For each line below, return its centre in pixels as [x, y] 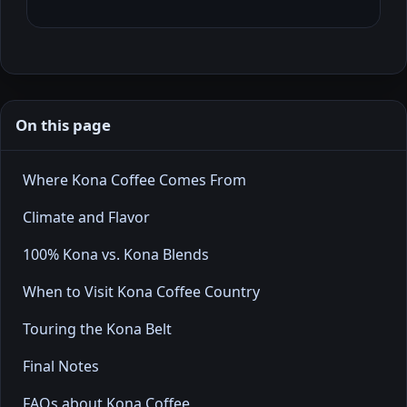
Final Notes [61, 367]
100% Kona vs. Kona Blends [116, 255]
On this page [63, 125]
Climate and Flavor [86, 218]
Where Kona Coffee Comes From [134, 180]
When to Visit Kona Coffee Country [141, 292]
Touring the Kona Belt [97, 329]
